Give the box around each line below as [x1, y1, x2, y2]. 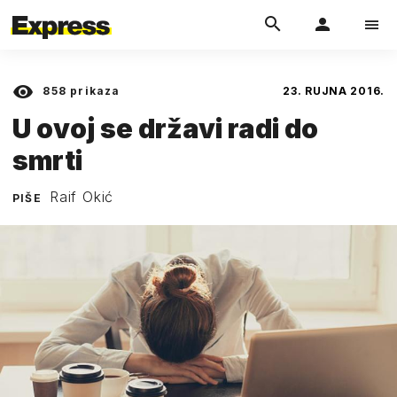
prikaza [66, 84, 121, 97]
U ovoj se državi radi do [12, 112, 318, 144]
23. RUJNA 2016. [283, 84, 385, 97]
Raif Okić [50, 187, 114, 206]
